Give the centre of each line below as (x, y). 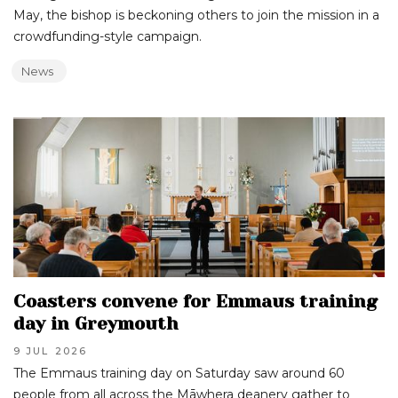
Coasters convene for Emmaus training (195, 302)
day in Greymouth (96, 324)
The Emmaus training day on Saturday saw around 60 (179, 373)
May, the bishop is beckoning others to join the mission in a (196, 15)
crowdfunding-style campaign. (107, 36)
